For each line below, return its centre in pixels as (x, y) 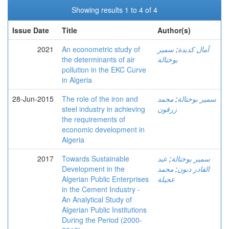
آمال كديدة (193, 49)
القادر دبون (193, 169)
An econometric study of (101, 49)
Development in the (93, 169)
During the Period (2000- (102, 220)
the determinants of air (98, 59)
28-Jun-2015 (33, 99)
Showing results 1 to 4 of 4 (114, 10)
